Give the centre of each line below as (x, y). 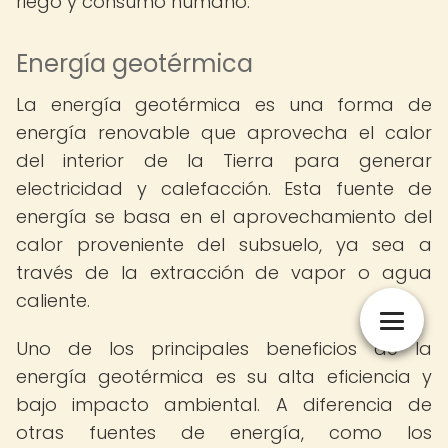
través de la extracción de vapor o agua (224, 272)
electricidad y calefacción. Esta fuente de (224, 188)
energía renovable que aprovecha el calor (224, 132)
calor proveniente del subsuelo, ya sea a (224, 244)
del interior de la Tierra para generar (224, 160)
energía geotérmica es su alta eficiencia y (224, 376)
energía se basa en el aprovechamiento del (224, 216)
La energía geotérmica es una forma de (224, 104)
